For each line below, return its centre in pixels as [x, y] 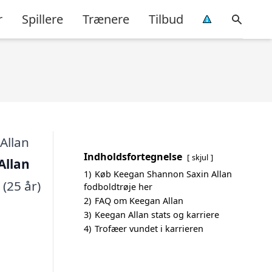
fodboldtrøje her [118, 187]
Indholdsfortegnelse [133, 157]
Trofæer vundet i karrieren [149, 229]
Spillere [42, 19]
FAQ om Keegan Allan [139, 201]
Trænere [106, 19]
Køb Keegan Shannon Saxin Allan [163, 174]
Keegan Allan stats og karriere [157, 215]
